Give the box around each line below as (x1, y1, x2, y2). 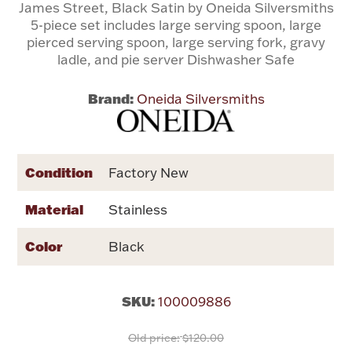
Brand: (87, 89, 134, 107)
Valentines (145, 76, 207, 94)
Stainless (108, 201, 168, 218)
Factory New (108, 164, 189, 181)
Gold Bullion (138, 123, 214, 141)
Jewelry (152, 304, 200, 322)
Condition (25, 163, 93, 181)
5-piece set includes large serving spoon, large (31, 16, 321, 33)
